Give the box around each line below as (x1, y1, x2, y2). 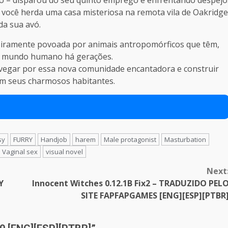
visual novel (46, 147, 83, 156)
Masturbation (164, 134, 206, 144)
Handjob (41, 134, 67, 144)
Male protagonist (104, 134, 156, 144)
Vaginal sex (2, 147, 38, 156)
